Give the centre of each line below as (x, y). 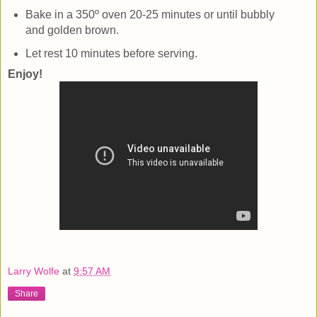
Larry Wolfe (34, 271)
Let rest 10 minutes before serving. (111, 54)
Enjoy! (25, 74)
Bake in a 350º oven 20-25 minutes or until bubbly (150, 14)
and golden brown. (72, 30)
